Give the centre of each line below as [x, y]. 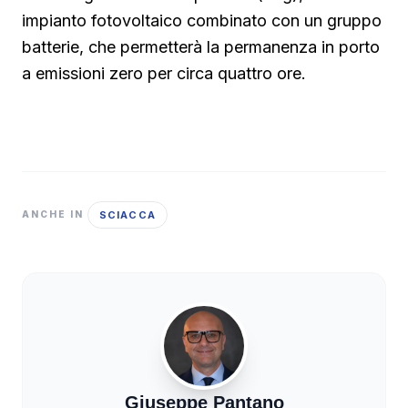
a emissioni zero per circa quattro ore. [164, 73]
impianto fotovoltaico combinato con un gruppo [202, 20]
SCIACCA [127, 214]
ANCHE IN [53, 214]
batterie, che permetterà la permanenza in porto [201, 46]
